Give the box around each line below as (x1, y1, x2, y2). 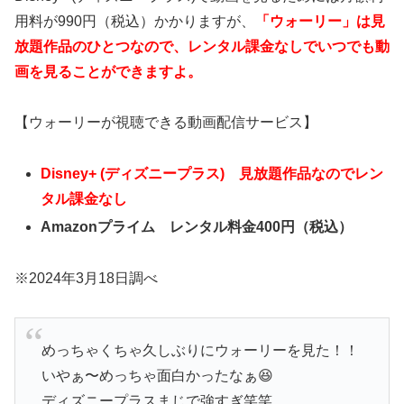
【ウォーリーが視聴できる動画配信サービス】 (14, 115, 317, 131)
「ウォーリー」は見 (255, 13, 385, 29)
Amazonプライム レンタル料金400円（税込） (41, 219, 353, 235)
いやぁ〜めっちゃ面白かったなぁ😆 (41, 368, 273, 384)
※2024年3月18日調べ (14, 271, 158, 287)
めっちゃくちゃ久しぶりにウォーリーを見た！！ (41, 343, 359, 359)
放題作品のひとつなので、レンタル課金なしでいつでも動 (14, 38, 390, 54)
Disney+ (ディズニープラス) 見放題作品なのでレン (41, 166, 384, 182)
